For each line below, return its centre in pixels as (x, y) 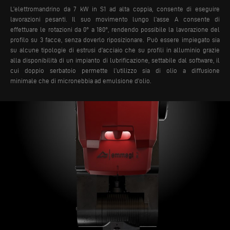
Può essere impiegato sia (182, 40)
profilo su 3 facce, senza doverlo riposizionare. (78, 40)
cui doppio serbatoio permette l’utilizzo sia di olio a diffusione (115, 70)
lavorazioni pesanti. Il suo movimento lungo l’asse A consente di (115, 19)
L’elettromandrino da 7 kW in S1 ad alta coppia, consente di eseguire (115, 9)
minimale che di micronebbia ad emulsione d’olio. (81, 81)
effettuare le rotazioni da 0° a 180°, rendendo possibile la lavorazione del (115, 29)
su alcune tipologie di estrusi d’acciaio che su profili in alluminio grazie (115, 50)
